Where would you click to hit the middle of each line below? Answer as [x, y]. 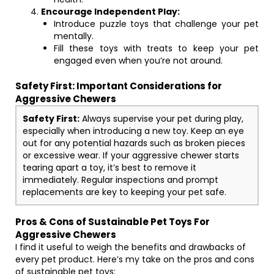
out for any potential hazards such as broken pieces [134, 143]
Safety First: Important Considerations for [119, 86]
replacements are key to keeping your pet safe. [124, 192]
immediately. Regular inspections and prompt [120, 180]
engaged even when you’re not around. [138, 61]
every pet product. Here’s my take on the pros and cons [135, 259]
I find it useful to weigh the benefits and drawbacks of [131, 247]
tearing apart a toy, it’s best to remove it [109, 168]
